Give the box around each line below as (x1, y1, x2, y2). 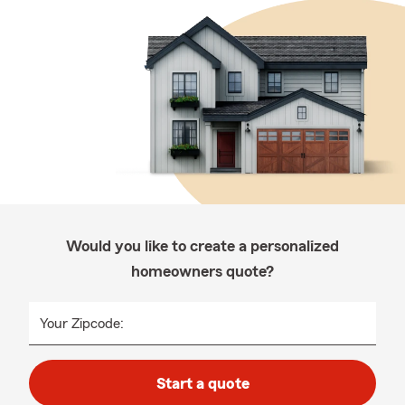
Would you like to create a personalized (66, 238, 339, 254)
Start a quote (155, 375, 250, 391)
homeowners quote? (131, 263, 274, 279)
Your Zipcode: (40, 316, 124, 331)
